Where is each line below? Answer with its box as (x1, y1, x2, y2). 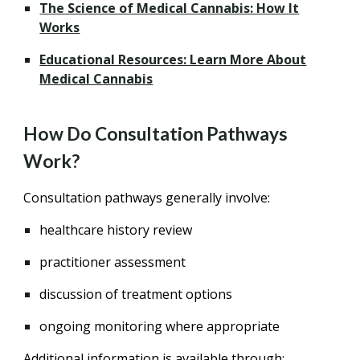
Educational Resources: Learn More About (39, 51, 307, 68)
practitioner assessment (39, 253, 186, 271)
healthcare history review (39, 221, 193, 239)
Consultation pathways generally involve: (23, 189, 271, 207)
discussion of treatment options (39, 285, 233, 303)
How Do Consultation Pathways (23, 123, 288, 145)
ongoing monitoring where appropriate (39, 317, 280, 335)
